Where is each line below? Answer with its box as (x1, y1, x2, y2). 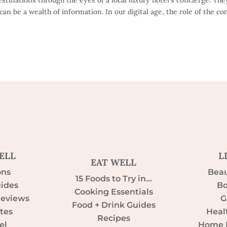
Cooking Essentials (74, 186, 153, 197)
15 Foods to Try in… (75, 173, 152, 183)
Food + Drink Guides (71, 200, 156, 210)
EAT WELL (91, 156, 136, 168)
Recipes (97, 213, 130, 223)
